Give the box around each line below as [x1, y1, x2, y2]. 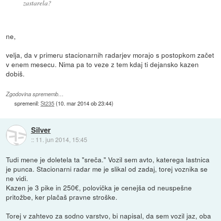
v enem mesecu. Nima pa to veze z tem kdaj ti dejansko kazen [6, 59, 199, 69]
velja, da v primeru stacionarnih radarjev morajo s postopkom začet [6, 49, 215, 60]
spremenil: [14, 99, 41, 108]
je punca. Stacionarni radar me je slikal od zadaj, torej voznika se [6, 164, 208, 174]
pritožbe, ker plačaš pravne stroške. [6, 192, 118, 202]
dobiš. [6, 68, 25, 78]
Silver [31, 124, 51, 136]
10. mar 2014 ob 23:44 [58, 99, 112, 108]
